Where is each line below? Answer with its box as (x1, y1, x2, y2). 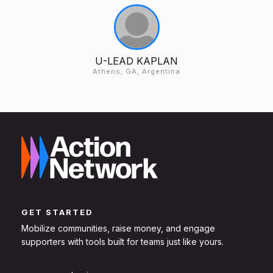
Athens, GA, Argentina (93, 66, 180, 76)
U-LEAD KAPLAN (95, 54, 178, 67)
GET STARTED (21, 207, 93, 218)
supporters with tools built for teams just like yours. (21, 236, 224, 247)
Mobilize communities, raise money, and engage (21, 223, 215, 234)
